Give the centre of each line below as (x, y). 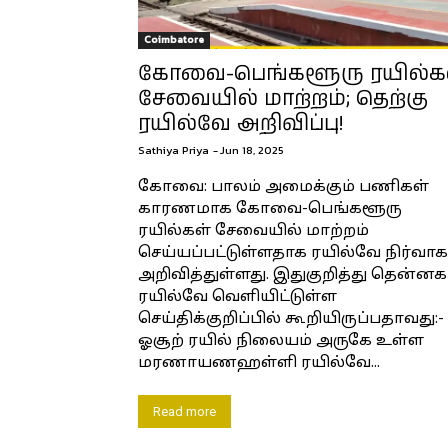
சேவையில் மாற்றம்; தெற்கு (283, 98)
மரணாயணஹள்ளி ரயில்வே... (259, 363)
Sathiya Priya (173, 149)
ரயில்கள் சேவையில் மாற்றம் (253, 231)
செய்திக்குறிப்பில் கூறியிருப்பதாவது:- (291, 319)
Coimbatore (174, 39)
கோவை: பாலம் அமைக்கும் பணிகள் (283, 187)
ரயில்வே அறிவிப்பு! (240, 123)
